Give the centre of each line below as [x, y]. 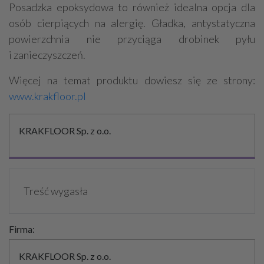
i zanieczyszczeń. [47, 55]
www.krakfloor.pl [47, 96]
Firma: [22, 229]
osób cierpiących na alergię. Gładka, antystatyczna [132, 23]
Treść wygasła [56, 191]
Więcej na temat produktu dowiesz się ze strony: [132, 80]
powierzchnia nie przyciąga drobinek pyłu [132, 39]
